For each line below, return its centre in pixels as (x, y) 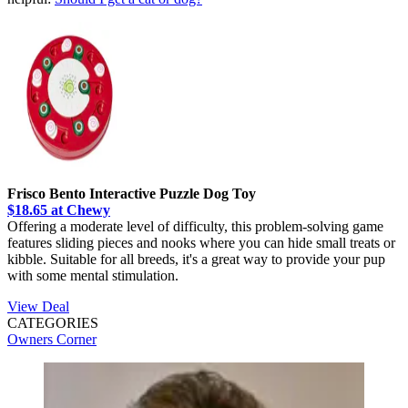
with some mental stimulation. (95, 275)
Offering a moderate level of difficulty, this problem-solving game (195, 226)
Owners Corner (52, 339)
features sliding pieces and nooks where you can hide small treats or (201, 242)
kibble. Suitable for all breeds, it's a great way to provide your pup (196, 259)
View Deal (38, 306)
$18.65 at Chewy (59, 209)
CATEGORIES (53, 322)
